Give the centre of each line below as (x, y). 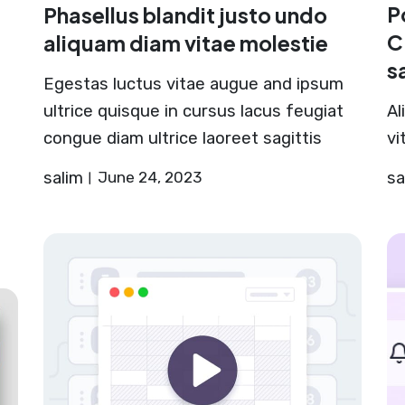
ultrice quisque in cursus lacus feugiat (193, 112)
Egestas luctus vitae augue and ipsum (193, 85)
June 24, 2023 (149, 178)
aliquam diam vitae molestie (185, 43)
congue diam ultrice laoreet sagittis (182, 139)
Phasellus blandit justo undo (185, 15)
